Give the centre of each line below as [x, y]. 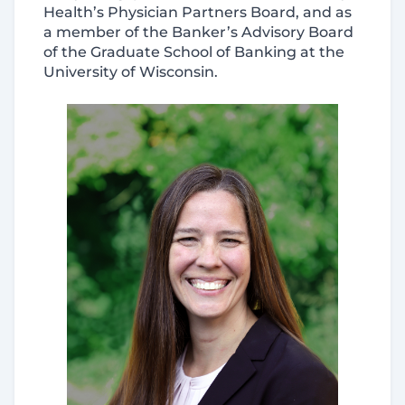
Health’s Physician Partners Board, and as [198, 12]
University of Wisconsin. [132, 72]
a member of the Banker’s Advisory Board [198, 32]
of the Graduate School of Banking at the [194, 52]
